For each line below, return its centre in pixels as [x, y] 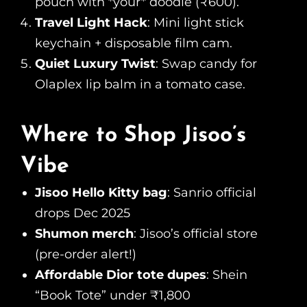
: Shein [227, 274]
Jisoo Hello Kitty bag [101, 192]
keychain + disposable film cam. [134, 44]
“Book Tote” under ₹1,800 [113, 295]
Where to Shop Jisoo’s [133, 135]
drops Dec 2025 [83, 213]
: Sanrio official [212, 192]
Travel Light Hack [91, 23]
